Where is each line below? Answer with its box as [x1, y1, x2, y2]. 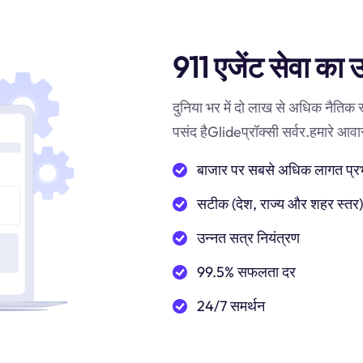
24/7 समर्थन [197, 297, 265, 315]
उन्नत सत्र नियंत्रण [197, 228, 300, 247]
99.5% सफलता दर [197, 263, 296, 281]
